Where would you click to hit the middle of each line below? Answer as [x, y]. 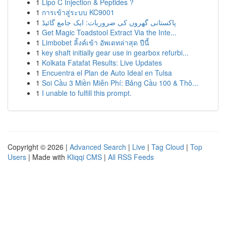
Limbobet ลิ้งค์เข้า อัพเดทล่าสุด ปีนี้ [96, 42]
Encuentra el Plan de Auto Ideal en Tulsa [107, 73]
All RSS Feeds [131, 157]
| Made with [47, 157]
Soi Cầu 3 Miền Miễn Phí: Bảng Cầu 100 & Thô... [120, 83]
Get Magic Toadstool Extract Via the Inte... [109, 32]
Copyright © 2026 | [39, 147]
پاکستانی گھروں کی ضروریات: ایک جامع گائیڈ [109, 22]
